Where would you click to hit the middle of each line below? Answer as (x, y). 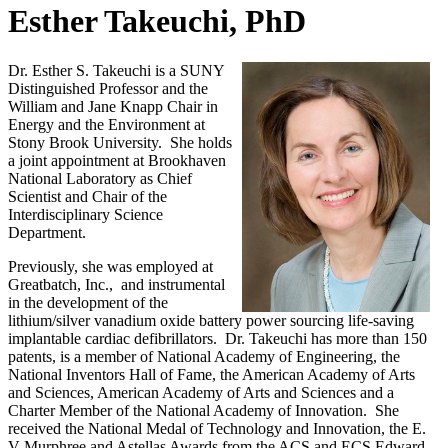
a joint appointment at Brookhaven (117, 160)
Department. (49, 232)
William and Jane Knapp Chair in (113, 106)
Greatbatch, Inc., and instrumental (116, 284)
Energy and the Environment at (106, 124)
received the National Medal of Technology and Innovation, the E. (217, 428)
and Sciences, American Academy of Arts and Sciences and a (201, 392)
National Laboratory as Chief (100, 178)
